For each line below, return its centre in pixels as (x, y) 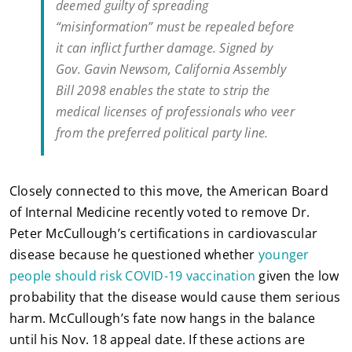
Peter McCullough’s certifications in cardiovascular (163, 234)
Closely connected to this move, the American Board (169, 191)
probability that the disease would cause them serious (175, 297)
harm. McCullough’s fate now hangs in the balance (162, 319)
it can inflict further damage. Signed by (164, 48)
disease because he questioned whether (134, 255)
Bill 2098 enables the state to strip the (163, 91)
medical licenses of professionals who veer (175, 112)
